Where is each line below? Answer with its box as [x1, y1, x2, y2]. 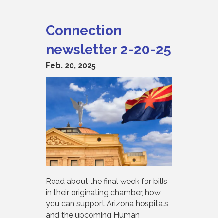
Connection [46, 22, 122, 38]
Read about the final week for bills [46, 176, 167, 186]
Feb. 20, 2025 [46, 60, 96, 70]
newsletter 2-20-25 [46, 41, 171, 57]
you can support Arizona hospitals [46, 199, 168, 208]
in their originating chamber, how [46, 187, 161, 197]
